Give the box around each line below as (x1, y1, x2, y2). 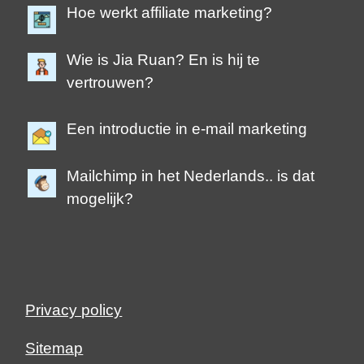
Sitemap (25, 340, 84, 357)
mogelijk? (67, 189, 134, 207)
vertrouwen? (67, 73, 154, 91)
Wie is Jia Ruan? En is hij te (67, 50, 261, 68)
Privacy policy (25, 301, 123, 319)
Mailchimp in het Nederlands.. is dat (67, 167, 315, 184)
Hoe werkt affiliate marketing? (67, 4, 273, 22)
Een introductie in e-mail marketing (67, 120, 308, 138)
